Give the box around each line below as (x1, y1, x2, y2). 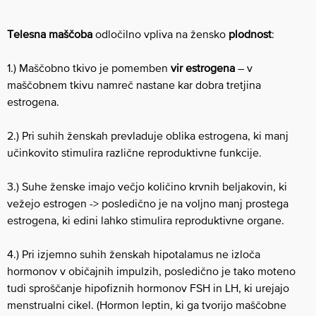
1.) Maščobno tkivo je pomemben (7, 61, 168, 74)
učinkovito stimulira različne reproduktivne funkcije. (7, 145, 262, 159)
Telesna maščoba (7, 27, 92, 40)
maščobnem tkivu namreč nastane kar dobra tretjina (7, 78, 261, 91)
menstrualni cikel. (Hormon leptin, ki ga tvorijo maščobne (7, 298, 286, 311)
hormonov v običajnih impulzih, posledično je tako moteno (7, 264, 296, 277)
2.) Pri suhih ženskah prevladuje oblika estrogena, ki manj (7, 128, 288, 142)
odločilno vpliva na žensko (92, 27, 229, 40)
